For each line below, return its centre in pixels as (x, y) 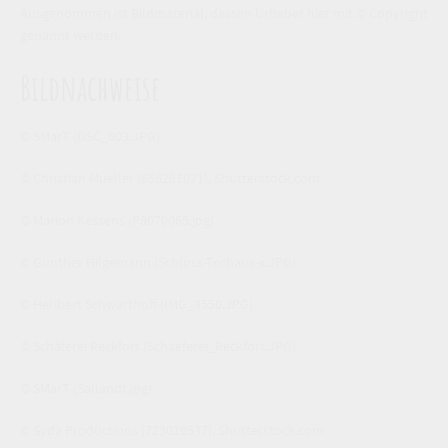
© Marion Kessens (72, 219)
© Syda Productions (79, 429)
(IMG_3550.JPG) (206, 303)
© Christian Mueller (77, 177)
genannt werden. (70, 34)
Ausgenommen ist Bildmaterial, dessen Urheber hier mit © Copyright (224, 12)
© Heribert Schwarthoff (88, 303)
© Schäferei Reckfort (80, 345)
